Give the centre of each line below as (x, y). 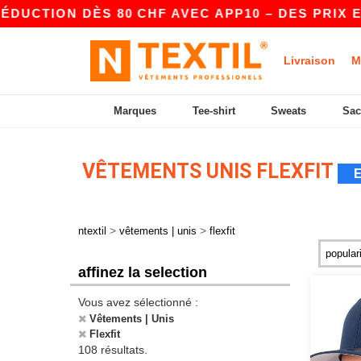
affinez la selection (143, 272)
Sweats (289, 111)
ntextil (92, 231)
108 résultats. (113, 350)
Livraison (309, 60)
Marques (135, 111)
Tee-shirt (214, 111)
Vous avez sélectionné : (138, 302)
